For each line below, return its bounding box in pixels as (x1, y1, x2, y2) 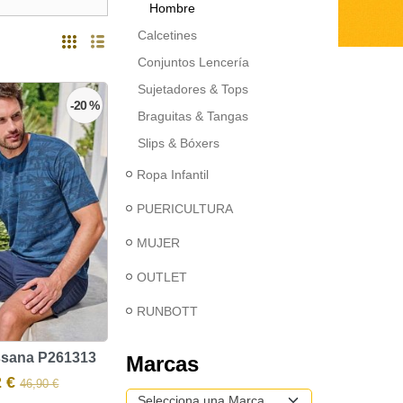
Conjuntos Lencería (138, 55, 249, 69)
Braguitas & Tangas (138, 109, 248, 123)
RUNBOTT (137, 304, 198, 318)
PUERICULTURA (137, 201, 233, 216)
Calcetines (138, 28, 197, 42)
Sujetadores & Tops (138, 82, 248, 96)
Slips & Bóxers (138, 136, 219, 150)
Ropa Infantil (137, 167, 209, 182)
